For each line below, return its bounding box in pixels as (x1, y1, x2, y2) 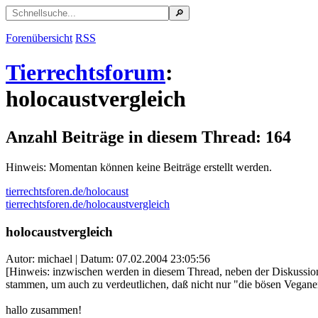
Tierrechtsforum (6, 60, 165, 86)
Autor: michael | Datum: (6, 253, 116, 265)
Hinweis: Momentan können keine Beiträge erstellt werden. (6, 160, 272, 173)
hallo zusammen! (6, 304, 82, 317)
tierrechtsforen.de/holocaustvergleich (6, 197, 170, 210)
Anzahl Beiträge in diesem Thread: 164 (6, 127, 291, 146)
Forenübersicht (6, 32, 72, 44)
